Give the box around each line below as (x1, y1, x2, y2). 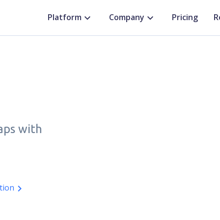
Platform (48, 12, 82, 23)
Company (109, 12, 144, 23)
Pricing (172, 12, 198, 23)
